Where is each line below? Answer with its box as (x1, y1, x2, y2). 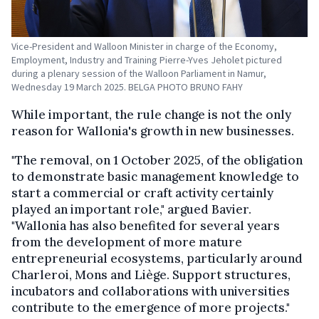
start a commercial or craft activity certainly (11, 184, 273, 201)
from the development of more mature (11, 234, 242, 250)
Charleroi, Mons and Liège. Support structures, (11, 266, 291, 283)
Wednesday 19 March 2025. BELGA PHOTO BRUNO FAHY (11, 80, 243, 93)
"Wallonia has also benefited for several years (11, 217, 280, 234)
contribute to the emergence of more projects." (11, 299, 290, 315)
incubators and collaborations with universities (11, 283, 290, 299)
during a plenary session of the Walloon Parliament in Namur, (11, 66, 266, 80)
